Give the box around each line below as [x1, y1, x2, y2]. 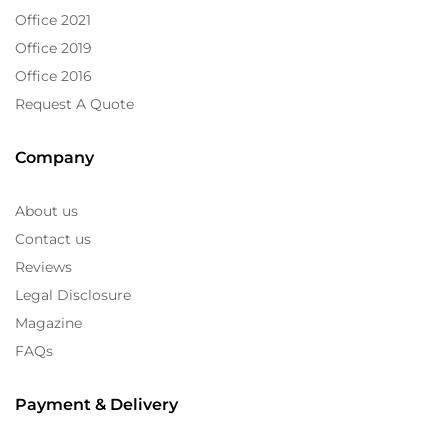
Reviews [15, 257, 72, 276]
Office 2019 [15, 38, 92, 57]
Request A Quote [15, 94, 134, 113]
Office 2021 [15, 10, 91, 29]
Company [15, 147, 94, 167]
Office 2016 [15, 66, 92, 85]
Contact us [15, 229, 91, 248]
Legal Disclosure [15, 285, 131, 304]
